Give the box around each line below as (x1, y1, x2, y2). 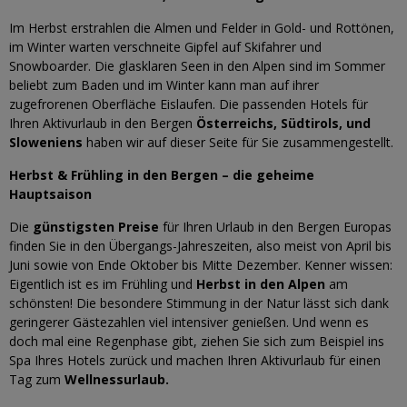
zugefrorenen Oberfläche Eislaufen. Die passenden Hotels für (9, 95, 368, 113)
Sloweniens (9, 134, 86, 151)
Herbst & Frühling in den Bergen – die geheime (9, 166, 314, 184)
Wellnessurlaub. (65, 371, 169, 388)
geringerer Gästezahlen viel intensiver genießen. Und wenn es (9, 313, 369, 331)
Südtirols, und (281, 114, 371, 132)
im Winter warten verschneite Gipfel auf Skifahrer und (9, 38, 322, 55)
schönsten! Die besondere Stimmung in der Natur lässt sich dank (9, 294, 389, 312)
